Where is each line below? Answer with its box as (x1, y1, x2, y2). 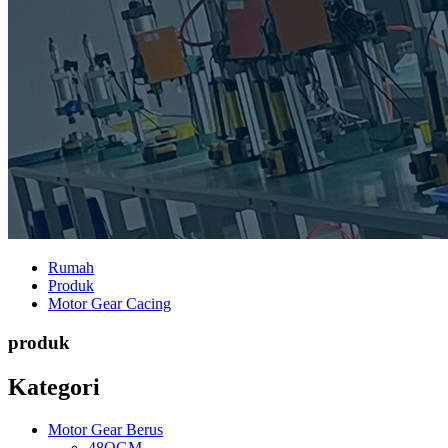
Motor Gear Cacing (48, 295, 171, 312)
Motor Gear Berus (48, 420, 163, 438)
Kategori (8, 373, 100, 400)
